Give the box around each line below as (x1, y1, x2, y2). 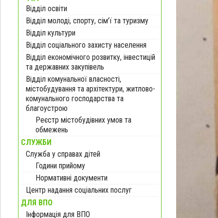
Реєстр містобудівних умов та (36, 115, 131, 125)
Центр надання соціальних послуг (26, 185, 132, 195)
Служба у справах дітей (26, 149, 100, 159)
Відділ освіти (26, 3, 67, 13)
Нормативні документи (36, 173, 108, 182)
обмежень (36, 125, 68, 134)
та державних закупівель (26, 62, 104, 72)
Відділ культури (26, 28, 75, 37)
